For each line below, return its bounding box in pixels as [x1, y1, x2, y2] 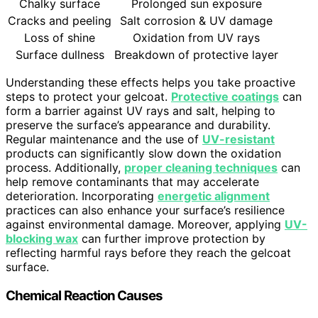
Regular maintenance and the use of [6, 131, 202, 146]
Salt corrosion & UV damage [120, 13, 273, 28]
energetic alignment [158, 188, 270, 203]
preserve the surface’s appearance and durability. [6, 117, 270, 132]
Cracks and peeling [8, 13, 111, 28]
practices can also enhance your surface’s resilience [6, 202, 285, 217]
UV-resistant [202, 131, 275, 146]
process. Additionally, [6, 160, 124, 175]
